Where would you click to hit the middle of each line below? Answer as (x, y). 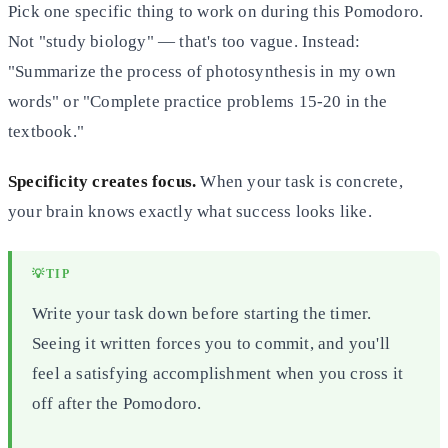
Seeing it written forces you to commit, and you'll (211, 343)
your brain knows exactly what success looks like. (190, 211)
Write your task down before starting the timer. (202, 313)
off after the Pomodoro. (117, 403)
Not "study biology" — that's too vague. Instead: (184, 41)
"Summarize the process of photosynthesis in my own (202, 71)
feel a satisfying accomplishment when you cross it (218, 373)
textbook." (46, 131)
